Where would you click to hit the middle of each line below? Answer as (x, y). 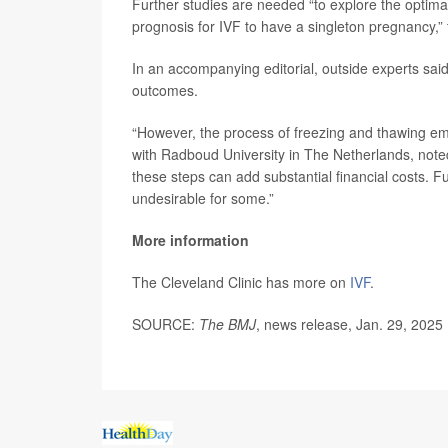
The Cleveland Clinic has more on (241, 282)
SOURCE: (165, 324)
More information (190, 240)
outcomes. (165, 90)
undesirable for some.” (203, 198)
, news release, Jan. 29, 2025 (349, 324)
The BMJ (227, 324)
